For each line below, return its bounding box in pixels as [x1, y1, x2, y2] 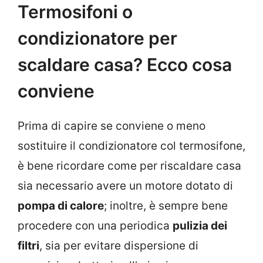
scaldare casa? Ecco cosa [18, 54, 232, 76]
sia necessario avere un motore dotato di [18, 179, 233, 193]
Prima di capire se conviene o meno [18, 119, 205, 133]
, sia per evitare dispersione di [39, 239, 198, 253]
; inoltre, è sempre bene [104, 199, 228, 213]
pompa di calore [18, 199, 104, 213]
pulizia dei [173, 219, 227, 233]
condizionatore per [18, 28, 177, 49]
